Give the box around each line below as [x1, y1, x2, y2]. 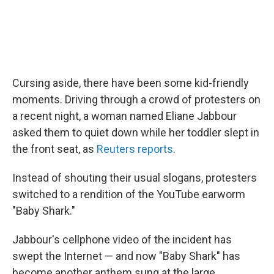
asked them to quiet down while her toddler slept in [12, 126, 259, 139]
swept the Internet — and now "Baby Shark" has [12, 250, 240, 263]
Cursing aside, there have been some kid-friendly [12, 76, 249, 90]
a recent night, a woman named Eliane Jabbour [12, 109, 237, 123]
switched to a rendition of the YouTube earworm [12, 188, 245, 201]
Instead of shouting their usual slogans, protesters [12, 171, 257, 185]
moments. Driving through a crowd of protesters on [12, 93, 261, 106]
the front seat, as [12, 143, 97, 156]
